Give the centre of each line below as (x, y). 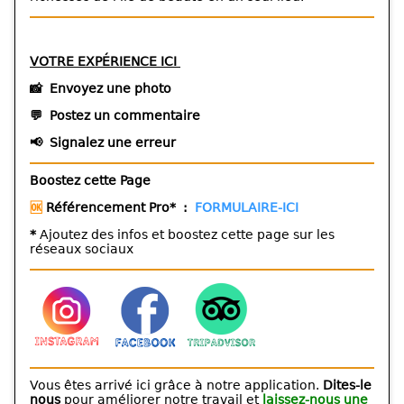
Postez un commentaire (125, 115)
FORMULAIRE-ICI (247, 207)
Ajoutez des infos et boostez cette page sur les (187, 234)
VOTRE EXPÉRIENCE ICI (105, 61)
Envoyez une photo (110, 88)
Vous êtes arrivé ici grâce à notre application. (176, 385)
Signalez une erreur (113, 142)
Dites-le (347, 385)
